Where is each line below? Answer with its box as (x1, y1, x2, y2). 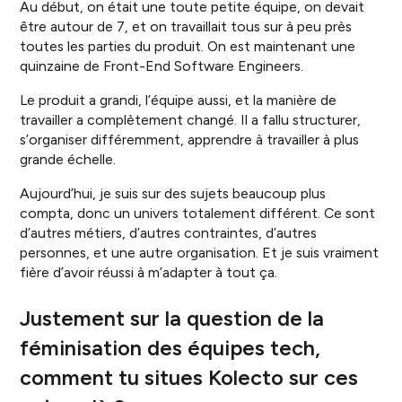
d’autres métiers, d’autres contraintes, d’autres (20, 223, 318, 241)
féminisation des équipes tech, (20, 335, 321, 361)
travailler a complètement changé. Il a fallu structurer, (20, 111, 362, 129)
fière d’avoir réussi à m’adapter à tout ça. (20, 263, 278, 281)
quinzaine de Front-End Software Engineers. (20, 57, 304, 75)
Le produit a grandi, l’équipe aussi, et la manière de (20, 92, 337, 109)
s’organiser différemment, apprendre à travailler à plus (20, 131, 360, 149)
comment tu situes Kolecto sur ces (20, 364, 359, 390)
